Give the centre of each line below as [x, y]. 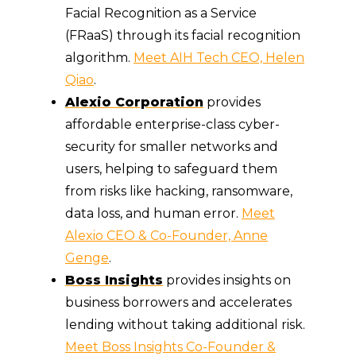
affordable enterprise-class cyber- [172, 125]
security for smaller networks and [172, 147]
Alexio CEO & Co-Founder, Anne [166, 236]
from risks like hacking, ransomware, [179, 192]
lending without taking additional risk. [185, 325]
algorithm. [99, 58]
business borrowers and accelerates [178, 303]
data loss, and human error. [153, 214]
